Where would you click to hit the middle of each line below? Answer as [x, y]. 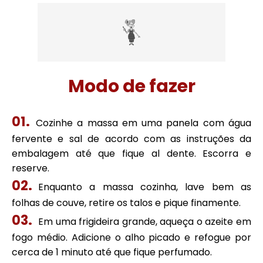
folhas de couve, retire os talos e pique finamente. [126, 203]
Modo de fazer [131, 86]
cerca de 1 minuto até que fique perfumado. [112, 252]
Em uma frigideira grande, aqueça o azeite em [145, 222]
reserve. [31, 168]
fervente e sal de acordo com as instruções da [131, 139]
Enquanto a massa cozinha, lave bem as [145, 187]
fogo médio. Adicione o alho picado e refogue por [131, 237]
